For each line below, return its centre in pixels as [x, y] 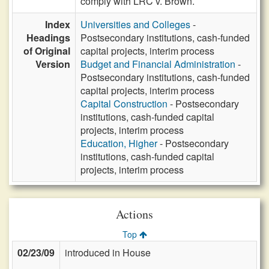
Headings [48, 38]
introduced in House [108, 252]
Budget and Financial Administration [158, 64]
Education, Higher [119, 143]
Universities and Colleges [135, 24]
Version [53, 64]
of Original [47, 51]
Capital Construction [124, 104]
